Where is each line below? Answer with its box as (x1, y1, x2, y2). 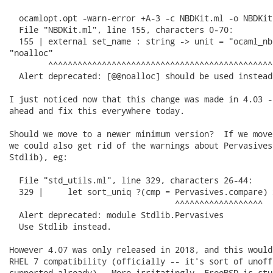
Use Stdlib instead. (9, 221, 112, 232)
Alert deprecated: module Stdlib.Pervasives (9, 209, 224, 221)
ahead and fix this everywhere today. (9, 105, 185, 116)
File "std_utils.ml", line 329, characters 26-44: (9, 174, 253, 186)
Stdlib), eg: (9, 151, 68, 163)
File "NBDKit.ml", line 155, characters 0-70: (9, 24, 233, 35)
